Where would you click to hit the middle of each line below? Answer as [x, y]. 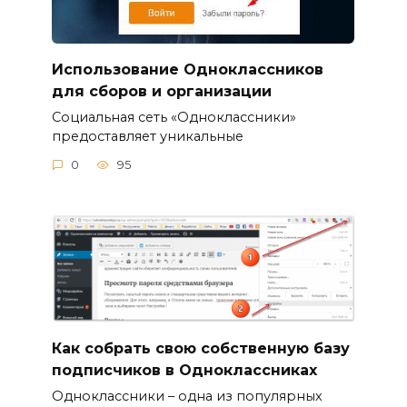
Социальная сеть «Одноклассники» [174, 117]
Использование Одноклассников [187, 69]
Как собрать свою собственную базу [200, 348]
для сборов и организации [161, 91]
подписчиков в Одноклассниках [184, 370]
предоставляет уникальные [147, 136]
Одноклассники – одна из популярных [187, 396]
